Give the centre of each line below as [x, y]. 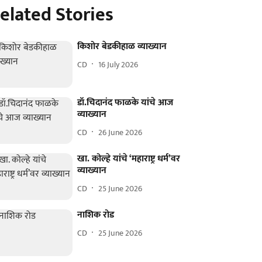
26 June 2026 [120, 132]
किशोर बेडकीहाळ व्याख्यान [122, 46]
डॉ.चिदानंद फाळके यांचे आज [125, 103]
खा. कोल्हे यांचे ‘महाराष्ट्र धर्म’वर [129, 159]
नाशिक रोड [96, 215]
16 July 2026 [118, 64]
